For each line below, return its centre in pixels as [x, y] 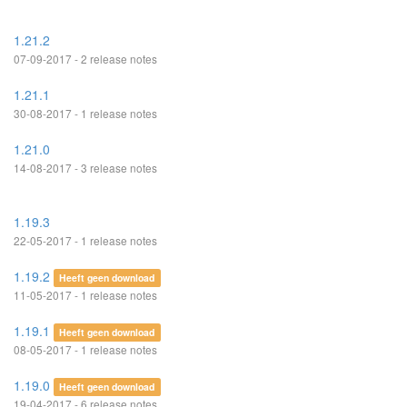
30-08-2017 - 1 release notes [85, 113]
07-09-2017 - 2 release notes [85, 59]
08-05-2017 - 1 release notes [85, 349]
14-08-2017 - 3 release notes [85, 168]
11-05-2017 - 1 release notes [85, 295]
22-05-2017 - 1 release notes [85, 240]
